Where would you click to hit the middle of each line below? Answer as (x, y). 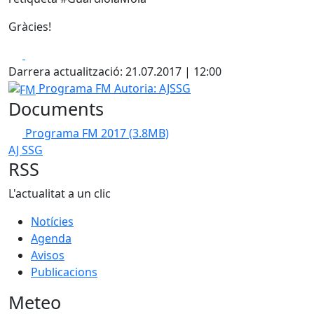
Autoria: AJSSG (152, 88)
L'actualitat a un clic (60, 193)
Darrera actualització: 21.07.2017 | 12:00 (115, 71)
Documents (56, 108)
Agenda (51, 238)
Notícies (52, 221)
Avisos (48, 255)
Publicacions (64, 272)
